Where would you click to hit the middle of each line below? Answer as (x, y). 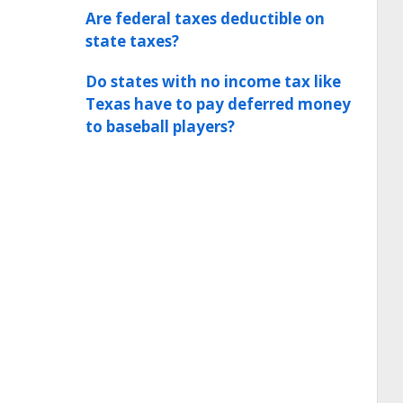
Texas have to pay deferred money (218, 104)
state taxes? (132, 41)
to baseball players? (160, 126)
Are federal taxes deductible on (205, 18)
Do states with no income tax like (213, 81)
